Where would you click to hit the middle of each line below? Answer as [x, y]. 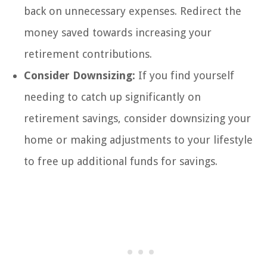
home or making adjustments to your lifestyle [138, 140]
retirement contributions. [88, 54]
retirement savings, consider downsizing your [137, 119]
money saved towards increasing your [118, 33]
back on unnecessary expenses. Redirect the [133, 11]
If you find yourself [185, 76]
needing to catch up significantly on [112, 97]
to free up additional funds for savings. [121, 162]
